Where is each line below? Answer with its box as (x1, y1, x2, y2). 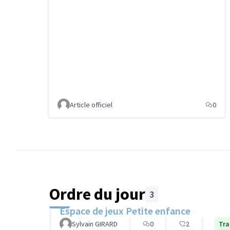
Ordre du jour (49, 184, 145, 205)
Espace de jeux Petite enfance (60, 204, 190, 218)
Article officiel (70, 100, 112, 110)
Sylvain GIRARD (72, 219, 118, 229)
